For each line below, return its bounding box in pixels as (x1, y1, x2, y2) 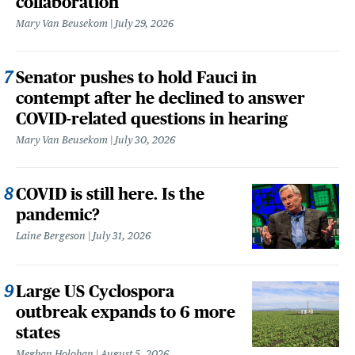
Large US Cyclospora (16, 282, 174, 301)
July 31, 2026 (93, 229, 151, 242)
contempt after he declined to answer (16, 88, 305, 107)
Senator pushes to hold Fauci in (16, 67, 257, 86)
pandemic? (16, 204, 100, 223)
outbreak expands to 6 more (16, 303, 235, 322)
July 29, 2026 (115, 17, 174, 29)
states (16, 323, 60, 342)
